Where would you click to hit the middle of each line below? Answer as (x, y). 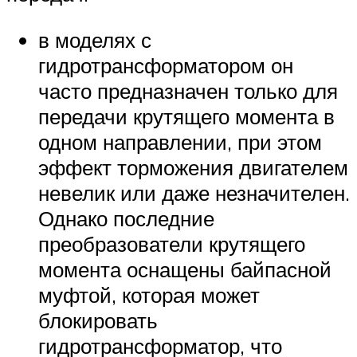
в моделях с (95, 39)
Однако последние (126, 218)
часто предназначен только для (188, 90)
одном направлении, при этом (180, 141)
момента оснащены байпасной (185, 269)
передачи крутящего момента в (186, 116)
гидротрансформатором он (166, 65)
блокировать (98, 320)
